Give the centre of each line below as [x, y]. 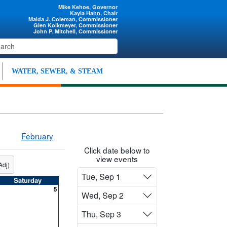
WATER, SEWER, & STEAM [57, 71]
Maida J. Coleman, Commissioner [73, 19]
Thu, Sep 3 [101, 214]
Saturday [27, 180]
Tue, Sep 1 [101, 177]
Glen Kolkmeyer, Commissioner [76, 25]
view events [117, 158]
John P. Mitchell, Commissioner [76, 31]
